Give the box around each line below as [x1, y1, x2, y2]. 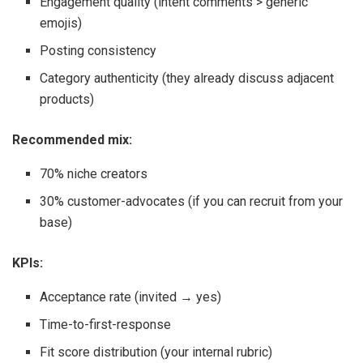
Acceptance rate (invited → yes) [40, 288, 222, 305]
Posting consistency [40, 42, 157, 58]
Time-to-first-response [40, 316, 172, 332]
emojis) [40, 15, 83, 31]
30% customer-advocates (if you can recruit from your [40, 193, 344, 209]
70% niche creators [40, 165, 148, 181]
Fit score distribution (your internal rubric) [40, 344, 273, 360]
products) [40, 91, 95, 107]
